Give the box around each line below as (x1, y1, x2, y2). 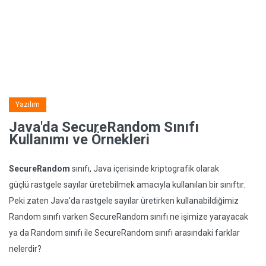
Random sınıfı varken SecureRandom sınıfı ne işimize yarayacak (9, 212, 248, 221)
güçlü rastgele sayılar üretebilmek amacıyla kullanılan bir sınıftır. (9, 180, 245, 189)
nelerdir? (9, 244, 42, 254)
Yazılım (15, 100, 40, 109)
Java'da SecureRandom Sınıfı (9, 119, 199, 135)
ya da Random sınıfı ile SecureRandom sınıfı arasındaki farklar (9, 228, 240, 237)
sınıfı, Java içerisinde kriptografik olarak (70, 164, 219, 173)
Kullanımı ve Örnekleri (9, 131, 150, 148)
